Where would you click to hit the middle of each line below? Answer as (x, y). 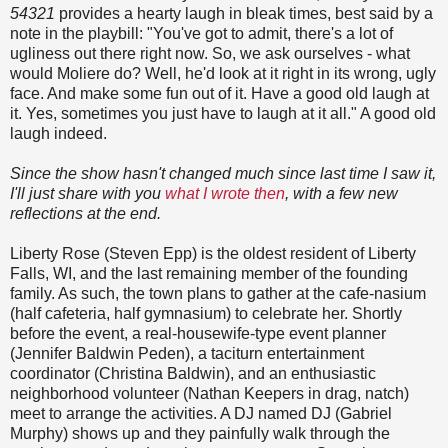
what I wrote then (225, 194)
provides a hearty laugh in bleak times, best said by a (244, 14)
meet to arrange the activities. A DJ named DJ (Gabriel (201, 414)
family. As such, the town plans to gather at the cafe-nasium (218, 294)
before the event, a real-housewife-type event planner (198, 334)
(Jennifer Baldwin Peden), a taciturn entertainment (187, 354)
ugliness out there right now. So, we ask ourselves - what (210, 54)
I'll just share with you (87, 194)
